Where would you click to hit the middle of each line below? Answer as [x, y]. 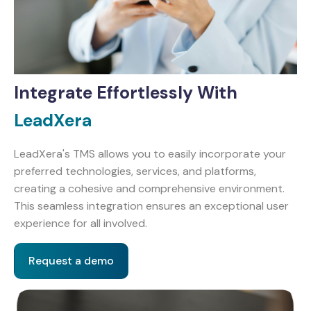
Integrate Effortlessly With [126, 93]
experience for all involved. [81, 223]
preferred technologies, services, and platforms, [135, 171]
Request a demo [71, 260]
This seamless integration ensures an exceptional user [151, 205]
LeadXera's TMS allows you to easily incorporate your [150, 153]
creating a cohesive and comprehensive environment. [149, 188]
